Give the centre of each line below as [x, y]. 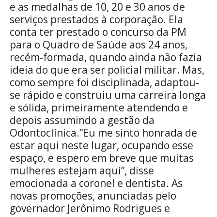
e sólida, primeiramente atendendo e [99, 107]
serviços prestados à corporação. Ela [96, 19]
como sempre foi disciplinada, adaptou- [104, 82]
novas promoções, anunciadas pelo [93, 195]
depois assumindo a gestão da [82, 120]
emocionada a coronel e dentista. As [96, 183]
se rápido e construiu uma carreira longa [108, 95]
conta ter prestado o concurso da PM [98, 32]
